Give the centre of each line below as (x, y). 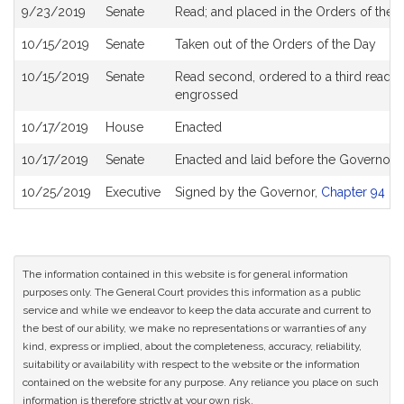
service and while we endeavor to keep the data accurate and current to (197, 310)
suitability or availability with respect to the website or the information (191, 364)
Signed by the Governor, (248, 192)
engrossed (207, 95)
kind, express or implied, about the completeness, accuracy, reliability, (192, 346)
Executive (133, 192)
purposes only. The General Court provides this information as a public (192, 292)
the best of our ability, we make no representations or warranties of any (194, 328)
